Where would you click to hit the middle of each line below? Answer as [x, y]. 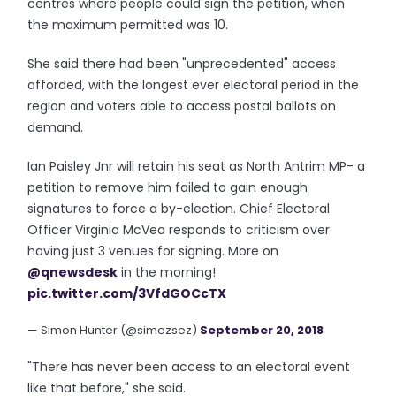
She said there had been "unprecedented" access [182, 64]
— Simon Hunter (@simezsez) [114, 330]
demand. [56, 127]
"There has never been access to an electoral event [189, 367]
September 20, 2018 [262, 330]
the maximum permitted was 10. [128, 25]
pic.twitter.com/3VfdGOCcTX [127, 293]
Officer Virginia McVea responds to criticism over [179, 230]
